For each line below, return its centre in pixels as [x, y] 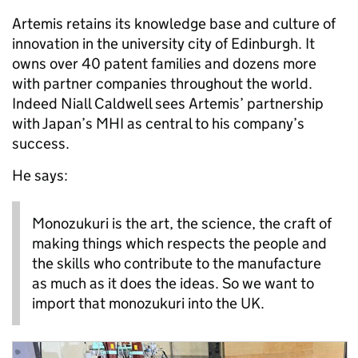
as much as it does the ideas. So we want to [173, 284]
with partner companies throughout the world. [162, 84]
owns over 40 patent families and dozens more [164, 64]
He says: [40, 176]
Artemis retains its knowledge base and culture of [174, 24]
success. [41, 144]
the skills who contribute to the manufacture [177, 264]
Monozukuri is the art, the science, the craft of [182, 224]
